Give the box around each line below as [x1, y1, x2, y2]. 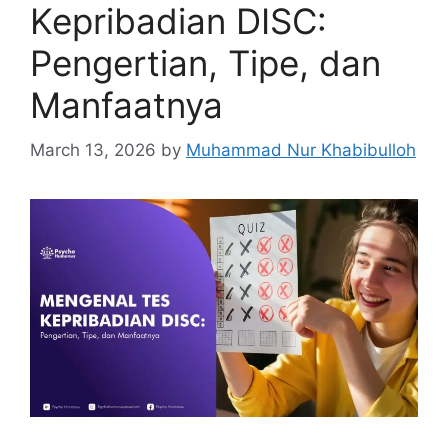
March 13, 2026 [30, 139, 156, 160]
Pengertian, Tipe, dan [30, 42, 381, 84]
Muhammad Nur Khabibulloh [186, 139, 416, 160]
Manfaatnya [30, 84, 223, 126]
